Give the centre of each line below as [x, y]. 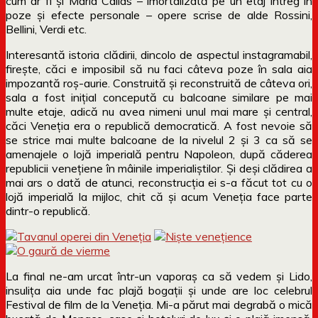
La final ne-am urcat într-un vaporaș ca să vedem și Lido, [159, 276]
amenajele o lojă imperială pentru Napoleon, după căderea [159, 154]
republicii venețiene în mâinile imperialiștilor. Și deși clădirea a [159, 168]
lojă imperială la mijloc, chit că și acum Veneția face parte [159, 196]
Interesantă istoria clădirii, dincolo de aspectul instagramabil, [159, 54]
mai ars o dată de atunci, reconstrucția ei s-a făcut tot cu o [159, 182]
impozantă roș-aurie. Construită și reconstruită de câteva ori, [159, 83]
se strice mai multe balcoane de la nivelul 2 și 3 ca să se [159, 139]
